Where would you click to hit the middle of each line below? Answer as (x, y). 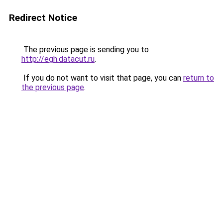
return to (199, 78)
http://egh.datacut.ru (58, 59)
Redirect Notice (43, 18)
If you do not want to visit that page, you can (102, 78)
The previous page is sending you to (85, 50)
